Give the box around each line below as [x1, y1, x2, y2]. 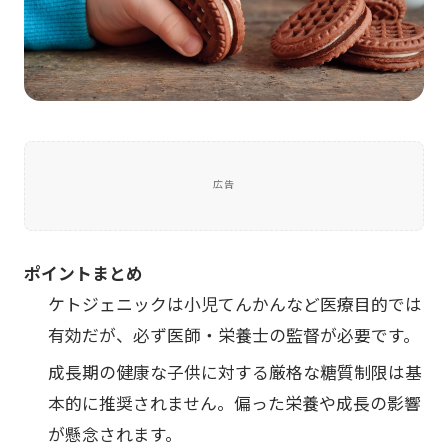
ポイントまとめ [24, 264, 143, 284]
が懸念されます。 [48, 425, 182, 446]
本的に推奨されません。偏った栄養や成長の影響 [48, 394, 421, 415]
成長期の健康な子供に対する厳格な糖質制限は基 [48, 363, 422, 384]
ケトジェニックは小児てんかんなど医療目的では [48, 295, 422, 315]
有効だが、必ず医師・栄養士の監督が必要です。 [48, 326, 420, 346]
